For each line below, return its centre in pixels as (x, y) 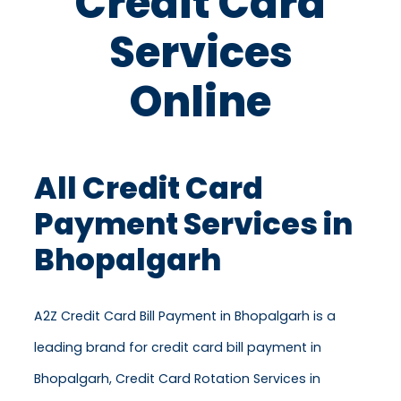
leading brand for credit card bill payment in (178, 348)
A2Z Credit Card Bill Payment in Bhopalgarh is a (185, 316)
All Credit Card (149, 189)
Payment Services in (193, 225)
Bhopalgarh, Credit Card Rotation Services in (177, 379)
